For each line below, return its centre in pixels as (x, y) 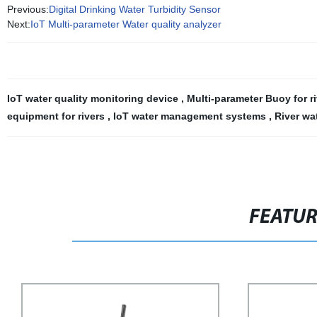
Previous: (28, 9)
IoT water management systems (191, 116)
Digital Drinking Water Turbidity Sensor (134, 9)
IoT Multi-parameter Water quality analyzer (126, 24)
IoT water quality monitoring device (94, 98)
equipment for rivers (57, 116)
